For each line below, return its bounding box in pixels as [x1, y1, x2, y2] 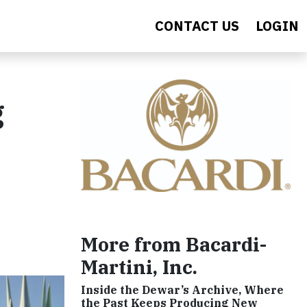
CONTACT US [155, 16, 239, 35]
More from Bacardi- [81, 232, 267, 258]
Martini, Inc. [81, 254, 197, 280]
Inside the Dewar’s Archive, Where [81, 283, 284, 297]
